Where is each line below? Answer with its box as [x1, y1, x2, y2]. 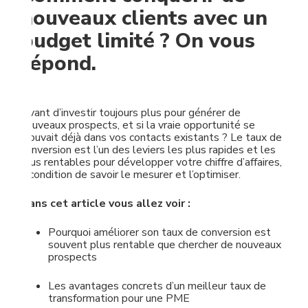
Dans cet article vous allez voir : [21, 196, 190, 211]
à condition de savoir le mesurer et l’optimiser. [21, 167, 241, 182]
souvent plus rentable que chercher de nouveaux [48, 237, 281, 252]
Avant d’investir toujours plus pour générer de [21, 105, 241, 120]
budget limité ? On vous [21, 27, 255, 55]
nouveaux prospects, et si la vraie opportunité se [21, 118, 255, 133]
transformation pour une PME [48, 291, 190, 306]
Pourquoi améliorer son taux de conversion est [48, 225, 271, 240]
